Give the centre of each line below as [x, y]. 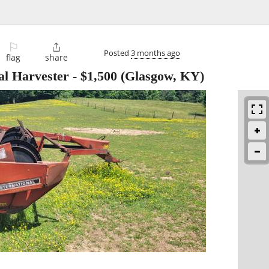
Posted [117, 53]
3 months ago [156, 53]
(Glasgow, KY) [161, 76]
